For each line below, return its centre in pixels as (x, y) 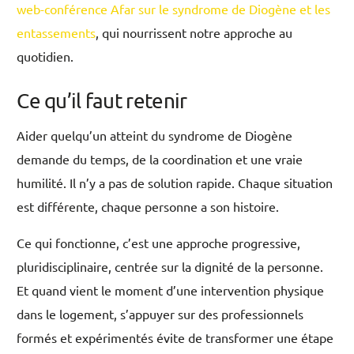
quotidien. (45, 56)
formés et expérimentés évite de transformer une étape (175, 338)
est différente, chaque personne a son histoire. (148, 207)
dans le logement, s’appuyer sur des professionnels (160, 314)
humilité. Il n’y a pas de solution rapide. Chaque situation (175, 183)
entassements (56, 33)
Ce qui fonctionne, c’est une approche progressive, (159, 243)
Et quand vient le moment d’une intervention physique (171, 290)
